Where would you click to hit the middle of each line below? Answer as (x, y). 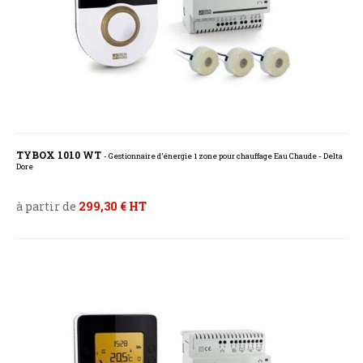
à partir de (47, 207)
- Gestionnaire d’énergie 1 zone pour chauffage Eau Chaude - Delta (223, 156)
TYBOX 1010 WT (60, 155)
